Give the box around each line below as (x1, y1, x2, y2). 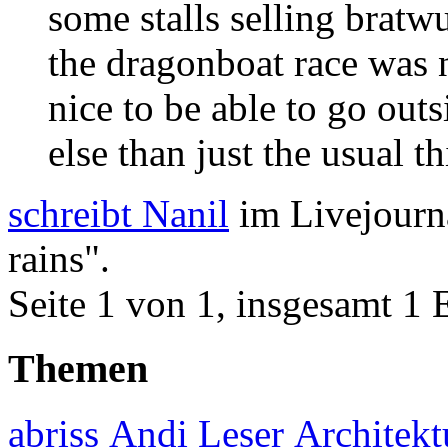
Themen (8, 345, 148, 391)
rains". (8, 237, 110, 281)
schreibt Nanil (8, 192, 229, 236)
